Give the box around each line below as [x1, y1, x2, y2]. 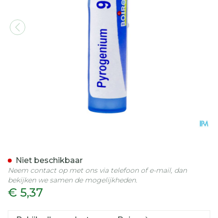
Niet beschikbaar [16, 156, 83, 165]
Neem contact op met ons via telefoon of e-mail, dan [8, 166, 187, 175]
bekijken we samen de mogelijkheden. [8, 176, 137, 184]
